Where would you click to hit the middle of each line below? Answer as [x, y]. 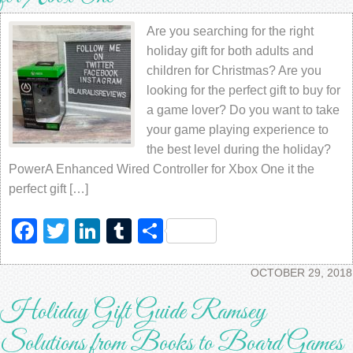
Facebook [93, 231]
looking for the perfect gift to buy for [243, 90]
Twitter [106, 231]
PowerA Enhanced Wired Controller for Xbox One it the [162, 169]
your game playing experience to [238, 130]
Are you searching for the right [230, 31]
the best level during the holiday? [239, 149]
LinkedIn [148, 231]
